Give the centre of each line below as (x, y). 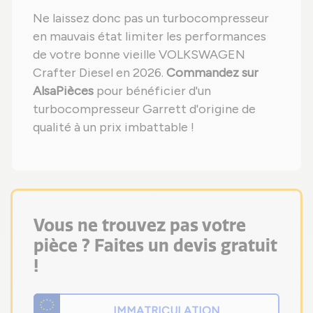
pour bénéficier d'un (152, 91)
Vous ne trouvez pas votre (140, 226)
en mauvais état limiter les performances (150, 37)
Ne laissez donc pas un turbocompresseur (151, 19)
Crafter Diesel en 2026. (100, 73)
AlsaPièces (63, 91)
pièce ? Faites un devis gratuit (155, 246)
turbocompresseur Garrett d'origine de (144, 109)
